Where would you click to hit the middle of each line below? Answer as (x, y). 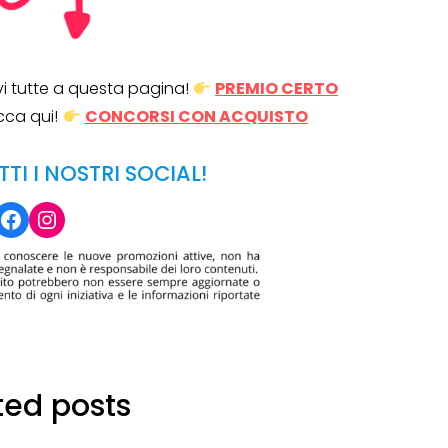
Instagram (96, 218)
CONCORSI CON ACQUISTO (196, 117)
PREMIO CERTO (277, 89)
